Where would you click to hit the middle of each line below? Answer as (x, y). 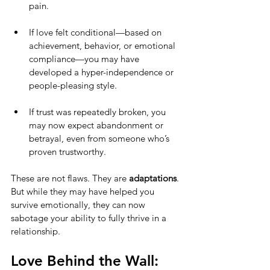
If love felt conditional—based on (96, 32)
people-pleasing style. (73, 85)
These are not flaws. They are (70, 178)
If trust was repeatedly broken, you (99, 111)
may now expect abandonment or (97, 125)
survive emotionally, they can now (79, 204)
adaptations (153, 178)
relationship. (36, 231)
